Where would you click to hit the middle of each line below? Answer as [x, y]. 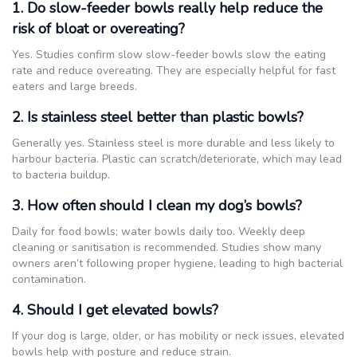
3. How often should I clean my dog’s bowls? [157, 205]
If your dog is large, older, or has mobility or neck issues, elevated [178, 335]
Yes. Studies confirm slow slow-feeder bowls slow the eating [169, 54]
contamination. [49, 279]
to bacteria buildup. [61, 175]
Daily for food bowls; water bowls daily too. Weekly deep [159, 231]
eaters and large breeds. [75, 86]
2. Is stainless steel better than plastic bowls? [158, 117]
